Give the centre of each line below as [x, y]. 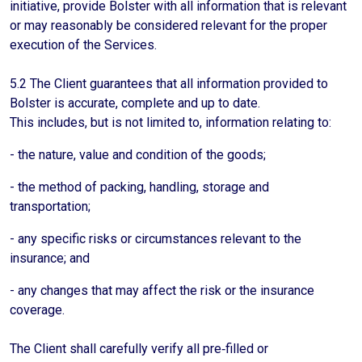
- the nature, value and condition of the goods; [138, 155]
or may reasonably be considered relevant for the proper [168, 25]
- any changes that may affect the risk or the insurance [162, 290]
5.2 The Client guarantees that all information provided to [169, 84]
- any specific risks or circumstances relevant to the [156, 239]
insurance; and [50, 258]
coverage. [37, 310]
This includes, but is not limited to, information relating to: [170, 122]
